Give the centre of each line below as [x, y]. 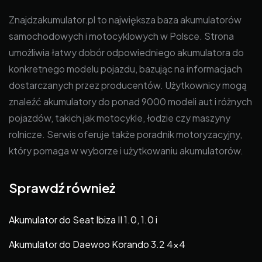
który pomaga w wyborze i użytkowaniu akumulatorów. [126, 151]
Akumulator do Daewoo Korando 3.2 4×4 [97, 244]
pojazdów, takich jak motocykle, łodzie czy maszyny [120, 118]
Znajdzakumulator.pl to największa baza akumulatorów [125, 20]
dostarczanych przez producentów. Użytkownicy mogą [128, 85]
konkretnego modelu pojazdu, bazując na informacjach [125, 69]
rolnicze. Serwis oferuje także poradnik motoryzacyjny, [125, 135]
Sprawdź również [62, 188]
